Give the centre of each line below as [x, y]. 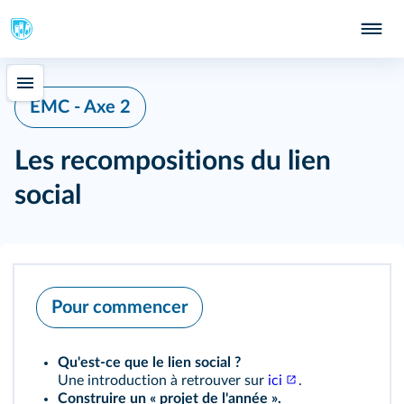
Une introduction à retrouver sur [163, 381]
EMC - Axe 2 [80, 107]
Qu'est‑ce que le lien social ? [149, 363]
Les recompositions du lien [173, 161]
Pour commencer [119, 308]
